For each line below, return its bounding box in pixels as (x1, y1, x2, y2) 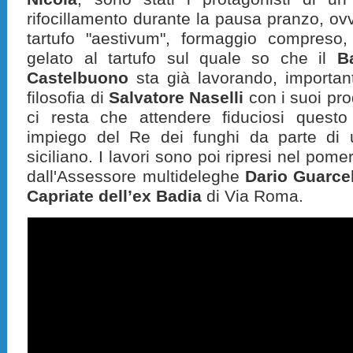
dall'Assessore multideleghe (27, 167, 245, 185)
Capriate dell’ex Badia (27, 187, 203, 205)
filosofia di (27, 88, 110, 106)
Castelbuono (27, 69, 129, 87)
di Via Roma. (202, 187, 304, 205)
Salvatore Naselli (109, 88, 244, 106)
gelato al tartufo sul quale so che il (27, 49, 337, 67)
